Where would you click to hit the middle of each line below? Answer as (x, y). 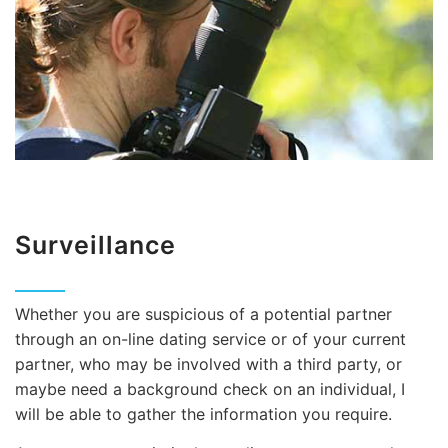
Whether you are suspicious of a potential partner (203, 313)
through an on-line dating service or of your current (210, 338)
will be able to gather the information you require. (203, 413)
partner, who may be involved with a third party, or (208, 363)
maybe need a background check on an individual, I (210, 388)
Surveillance (95, 244)
